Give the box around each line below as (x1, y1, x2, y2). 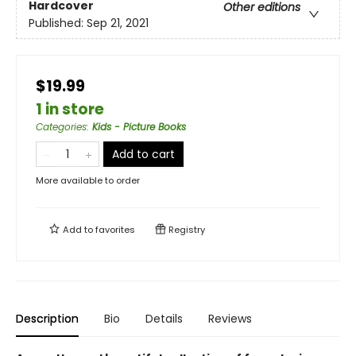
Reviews (208, 311, 252, 327)
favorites (95, 223, 135, 236)
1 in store (36, 99, 104, 120)
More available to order (36, 174, 140, 187)
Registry (166, 223, 205, 236)
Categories (36, 120, 87, 133)
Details (145, 311, 183, 327)
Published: (29, 15, 87, 32)
